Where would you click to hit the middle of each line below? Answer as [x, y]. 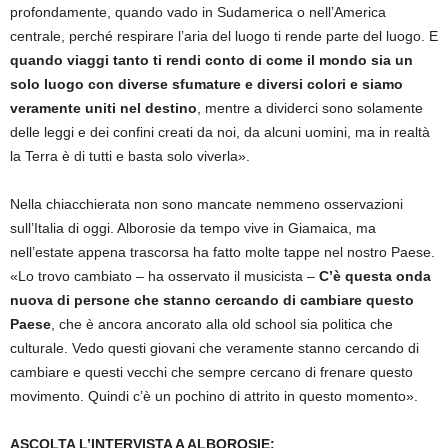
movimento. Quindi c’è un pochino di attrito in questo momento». [214, 396]
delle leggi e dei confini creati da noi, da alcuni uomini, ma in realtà [220, 132]
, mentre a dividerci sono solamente [310, 108]
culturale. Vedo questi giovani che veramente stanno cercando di [214, 348]
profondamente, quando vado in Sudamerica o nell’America [198, 12]
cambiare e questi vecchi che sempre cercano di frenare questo [211, 372]
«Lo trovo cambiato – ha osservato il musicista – [164, 276]
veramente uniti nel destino [103, 108]
